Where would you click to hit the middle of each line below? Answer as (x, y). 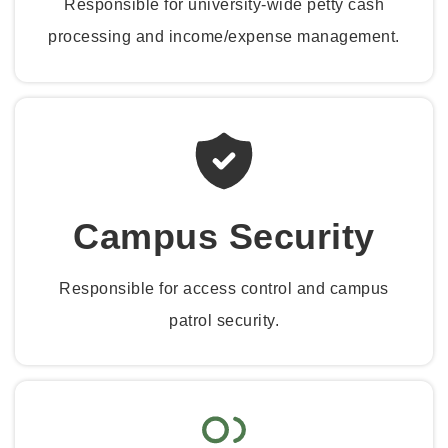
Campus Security (224, 236)
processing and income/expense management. (224, 37)
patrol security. (224, 320)
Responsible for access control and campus (224, 288)
